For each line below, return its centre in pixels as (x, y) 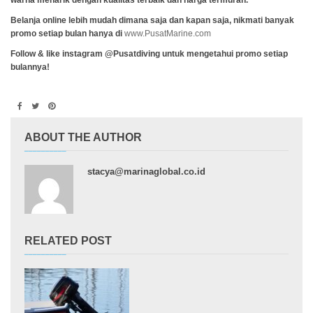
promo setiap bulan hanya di (67, 34)
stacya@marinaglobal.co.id (146, 172)
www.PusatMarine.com (168, 34)
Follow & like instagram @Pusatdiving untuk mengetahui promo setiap (149, 54)
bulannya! (30, 67)
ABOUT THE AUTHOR (83, 137)
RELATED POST (68, 241)
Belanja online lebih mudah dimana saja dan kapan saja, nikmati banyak (152, 20)
